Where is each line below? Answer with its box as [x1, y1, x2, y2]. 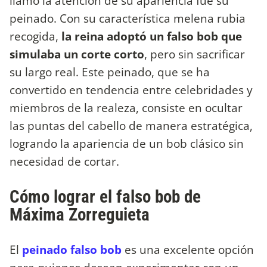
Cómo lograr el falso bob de [10, 187, 201, 207]
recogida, [10, 28, 58, 45]
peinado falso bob [19, 241, 122, 258]
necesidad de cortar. [10, 153, 119, 170]
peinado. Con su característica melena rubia [10, 10, 246, 27]
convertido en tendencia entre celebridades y [10, 82, 253, 98]
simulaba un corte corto [10, 46, 144, 63]
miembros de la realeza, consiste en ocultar [10, 100, 243, 116]
